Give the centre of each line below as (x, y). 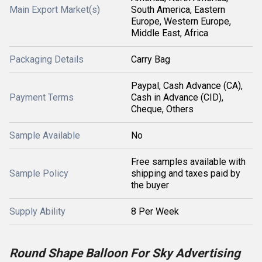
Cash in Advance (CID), (177, 97)
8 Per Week (155, 211)
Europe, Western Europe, (181, 21)
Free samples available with (188, 162)
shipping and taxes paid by (186, 173)
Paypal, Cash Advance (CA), (187, 86)
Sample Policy (39, 173)
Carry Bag (151, 59)
